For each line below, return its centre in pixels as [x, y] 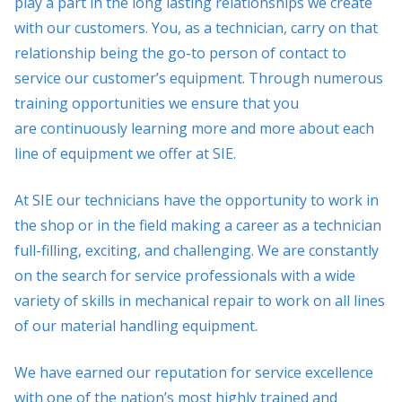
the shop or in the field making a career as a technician [198, 225]
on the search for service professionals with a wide [185, 275]
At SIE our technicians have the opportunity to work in [197, 200]
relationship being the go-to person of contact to [180, 53]
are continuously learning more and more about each [194, 128]
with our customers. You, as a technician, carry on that [196, 28]
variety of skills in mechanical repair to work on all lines [200, 301]
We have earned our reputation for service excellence [194, 372]
